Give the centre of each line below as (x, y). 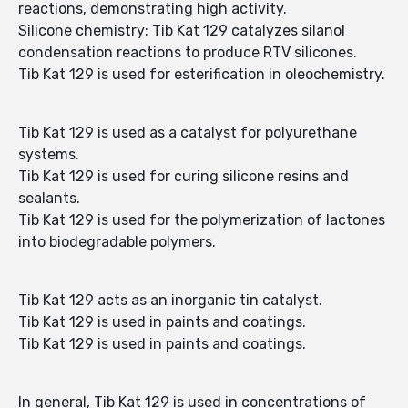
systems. (49, 155)
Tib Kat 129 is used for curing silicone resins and (184, 177)
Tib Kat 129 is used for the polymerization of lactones (202, 220)
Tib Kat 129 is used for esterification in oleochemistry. (202, 75)
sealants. (49, 199)
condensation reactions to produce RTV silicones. (188, 53)
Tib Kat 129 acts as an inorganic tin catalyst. (170, 301)
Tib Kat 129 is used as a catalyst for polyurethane (188, 133)
